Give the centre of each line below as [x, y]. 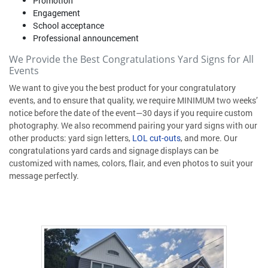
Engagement [57, 13]
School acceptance [68, 26]
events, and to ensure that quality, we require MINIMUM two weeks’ [133, 100]
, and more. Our [209, 138]
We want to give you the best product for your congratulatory [122, 88]
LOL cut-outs [156, 138]
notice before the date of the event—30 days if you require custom [131, 113]
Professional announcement [86, 38]
